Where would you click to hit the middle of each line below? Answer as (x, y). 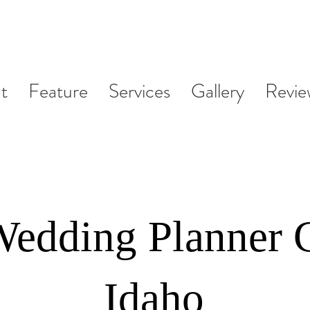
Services (139, 91)
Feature (58, 91)
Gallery (218, 91)
